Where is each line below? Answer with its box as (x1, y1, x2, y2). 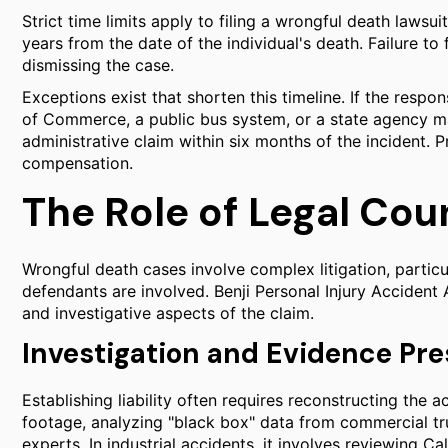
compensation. (22, 153, 133, 173)
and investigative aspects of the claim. (22, 303, 314, 323)
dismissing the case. (22, 55, 174, 75)
